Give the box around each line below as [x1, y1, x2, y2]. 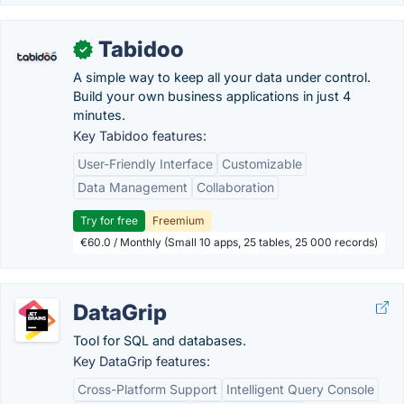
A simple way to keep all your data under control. [73, 69, 371, 85]
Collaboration [197, 179, 274, 195]
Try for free [80, 214, 138, 227]
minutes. [73, 107, 125, 123]
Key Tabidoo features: [73, 128, 207, 143]
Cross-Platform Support [78, 381, 217, 397]
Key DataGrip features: [73, 353, 210, 369]
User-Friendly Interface [78, 156, 213, 171]
